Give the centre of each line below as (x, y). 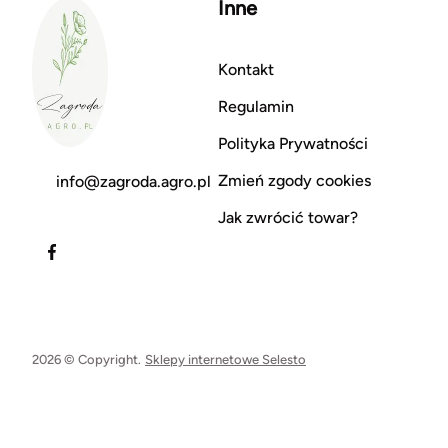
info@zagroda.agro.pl (133, 181)
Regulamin (255, 106)
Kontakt (245, 69)
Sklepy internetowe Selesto (225, 359)
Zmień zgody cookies (294, 180)
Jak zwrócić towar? (287, 217)
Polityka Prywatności (292, 143)
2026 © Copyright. (86, 359)
